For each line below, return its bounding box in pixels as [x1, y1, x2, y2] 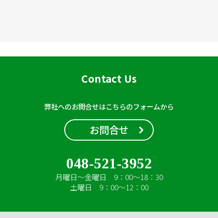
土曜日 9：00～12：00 [70, 182, 148, 192]
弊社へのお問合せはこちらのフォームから [44, 101, 174, 111]
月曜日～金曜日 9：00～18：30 [55, 171, 163, 182]
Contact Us [81, 71, 137, 86]
